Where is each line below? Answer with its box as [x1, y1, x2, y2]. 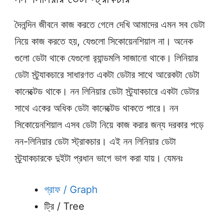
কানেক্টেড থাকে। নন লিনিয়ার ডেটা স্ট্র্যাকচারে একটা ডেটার [15, 85, 199, 98]
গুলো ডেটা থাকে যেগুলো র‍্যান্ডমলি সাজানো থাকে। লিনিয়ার [15, 52, 198, 64]
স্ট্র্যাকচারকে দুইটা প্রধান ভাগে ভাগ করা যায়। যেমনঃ [15, 152, 183, 165]
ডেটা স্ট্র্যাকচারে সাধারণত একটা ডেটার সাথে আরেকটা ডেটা [15, 69, 199, 81]
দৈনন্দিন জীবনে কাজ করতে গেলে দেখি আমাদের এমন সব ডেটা [15, 19, 205, 31]
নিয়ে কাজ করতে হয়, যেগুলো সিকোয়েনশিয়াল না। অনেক [15, 35, 193, 48]
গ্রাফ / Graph [44, 184, 98, 196]
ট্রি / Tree [44, 200, 84, 213]
